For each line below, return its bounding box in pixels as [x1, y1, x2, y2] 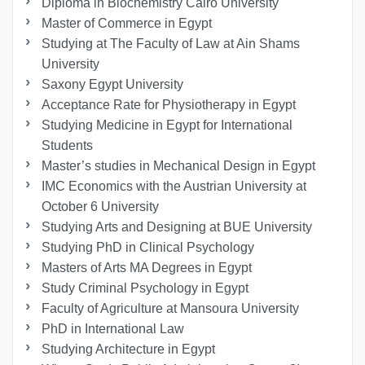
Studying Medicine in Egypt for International [42, 117, 293, 132]
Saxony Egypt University [42, 77, 184, 91]
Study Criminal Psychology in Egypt [42, 280, 249, 295]
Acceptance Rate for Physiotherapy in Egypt [42, 97, 297, 112]
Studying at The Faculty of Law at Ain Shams [42, 36, 301, 51]
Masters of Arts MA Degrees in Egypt [42, 260, 253, 275]
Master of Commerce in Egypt [42, 15, 213, 30]
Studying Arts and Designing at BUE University [42, 219, 313, 234]
